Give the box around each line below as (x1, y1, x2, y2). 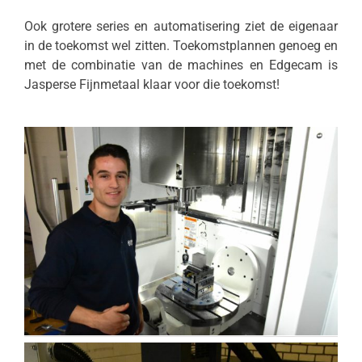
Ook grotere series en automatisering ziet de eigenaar (23, 19, 339, 35)
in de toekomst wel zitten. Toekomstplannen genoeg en (23, 38, 339, 54)
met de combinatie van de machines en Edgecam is (23, 57, 339, 74)
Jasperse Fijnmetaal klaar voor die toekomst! (23, 77, 280, 93)
